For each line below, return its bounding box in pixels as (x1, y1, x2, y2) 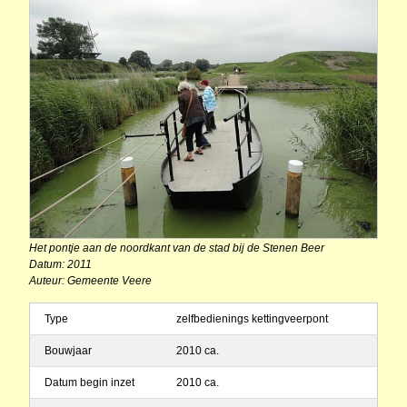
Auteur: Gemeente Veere (29, 274, 152, 288)
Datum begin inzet (45, 376, 134, 390)
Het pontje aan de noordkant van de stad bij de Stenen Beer (29, 242, 324, 255)
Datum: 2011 (29, 258, 92, 272)
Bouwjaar (45, 344, 92, 358)
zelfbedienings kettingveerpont (176, 313, 328, 326)
